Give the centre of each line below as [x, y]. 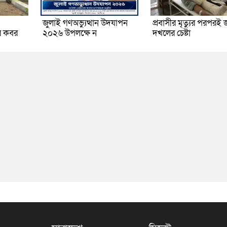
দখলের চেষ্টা [171, 33]
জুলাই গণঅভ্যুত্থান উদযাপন [85, 23]
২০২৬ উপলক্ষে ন [69, 33]
